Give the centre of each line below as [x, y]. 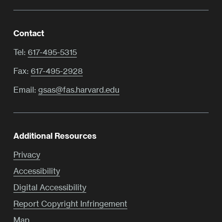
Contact [29, 33]
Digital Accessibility [50, 187]
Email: [26, 89]
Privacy [27, 154]
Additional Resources [55, 136]
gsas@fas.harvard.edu [79, 89]
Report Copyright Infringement [70, 203]
